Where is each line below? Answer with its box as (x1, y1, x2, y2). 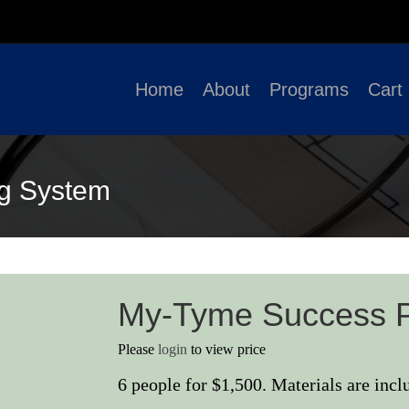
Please (117, 341, 158, 357)
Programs (269, 79, 349, 100)
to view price (186, 341, 266, 357)
